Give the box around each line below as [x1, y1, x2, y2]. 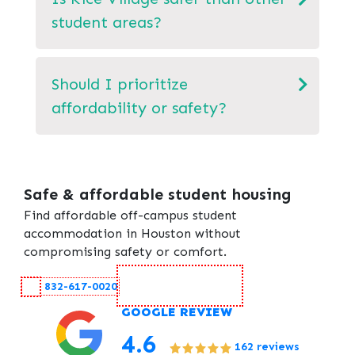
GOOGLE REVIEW [120, 303, 232, 319]
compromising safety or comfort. [24, 243, 227, 259]
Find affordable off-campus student [24, 207, 237, 223]
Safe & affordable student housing [24, 184, 292, 204]
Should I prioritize [52, 74, 188, 94]
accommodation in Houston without [24, 225, 241, 241]
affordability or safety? [52, 97, 227, 117]
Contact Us [142, 276, 218, 294]
